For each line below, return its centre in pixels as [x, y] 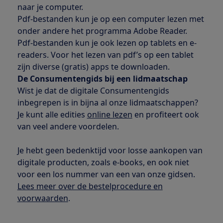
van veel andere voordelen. [68, 127]
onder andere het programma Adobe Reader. [102, 31]
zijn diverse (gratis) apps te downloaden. [93, 67]
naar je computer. [50, 7]
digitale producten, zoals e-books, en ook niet [103, 163]
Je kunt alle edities [52, 115]
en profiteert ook [166, 115]
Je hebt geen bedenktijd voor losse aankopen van [110, 151]
